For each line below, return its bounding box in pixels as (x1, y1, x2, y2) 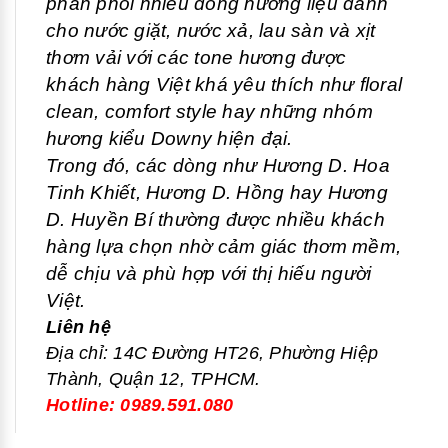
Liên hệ (46, 317, 111, 338)
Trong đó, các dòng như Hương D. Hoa (46, 155, 390, 177)
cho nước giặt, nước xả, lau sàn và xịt (46, 20, 376, 42)
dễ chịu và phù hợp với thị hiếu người (46, 263, 372, 285)
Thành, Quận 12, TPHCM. (46, 369, 261, 390)
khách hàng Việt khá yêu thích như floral (46, 74, 402, 96)
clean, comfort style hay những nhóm (46, 101, 373, 123)
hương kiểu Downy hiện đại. (46, 128, 293, 150)
